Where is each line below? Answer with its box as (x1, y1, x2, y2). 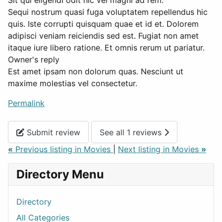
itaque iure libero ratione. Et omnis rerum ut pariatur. (8, 43, 205, 53)
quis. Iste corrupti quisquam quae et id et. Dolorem (8, 19, 199, 29)
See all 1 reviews (100, 127, 164, 137)
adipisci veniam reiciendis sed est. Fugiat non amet (8, 31, 199, 41)
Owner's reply (8, 55, 59, 65)
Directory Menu (16, 167, 104, 182)
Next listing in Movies (118, 144, 201, 155)
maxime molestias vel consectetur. (8, 78, 137, 89)
